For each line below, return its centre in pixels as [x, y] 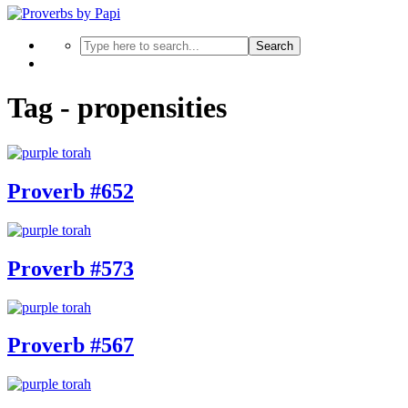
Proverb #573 [71, 268]
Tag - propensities [117, 108]
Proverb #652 [71, 191]
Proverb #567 [71, 346]
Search [275, 46]
